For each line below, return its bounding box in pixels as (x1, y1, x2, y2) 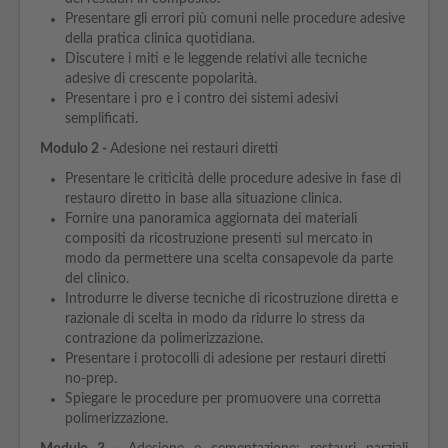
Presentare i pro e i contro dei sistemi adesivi (65, 92, 338, 106)
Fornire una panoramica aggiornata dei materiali (65, 212, 357, 226)
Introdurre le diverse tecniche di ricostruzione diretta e (65, 292, 398, 306)
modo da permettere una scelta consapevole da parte (65, 252, 393, 266)
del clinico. (65, 272, 133, 286)
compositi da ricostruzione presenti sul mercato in (65, 232, 373, 246)
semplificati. (65, 112, 138, 126)
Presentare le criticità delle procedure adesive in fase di (65, 172, 401, 186)
